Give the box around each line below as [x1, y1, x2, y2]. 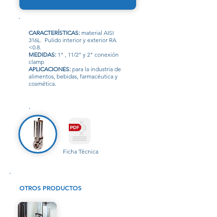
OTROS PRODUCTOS [19, 184, 81, 192]
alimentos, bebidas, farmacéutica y [29, 73, 118, 80]
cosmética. [29, 80, 56, 87]
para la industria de [71, 65, 121, 73]
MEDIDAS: [29, 51, 58, 58]
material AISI [80, 29, 114, 36]
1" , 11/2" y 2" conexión [58, 51, 119, 58]
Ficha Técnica [62, 148, 98, 155]
